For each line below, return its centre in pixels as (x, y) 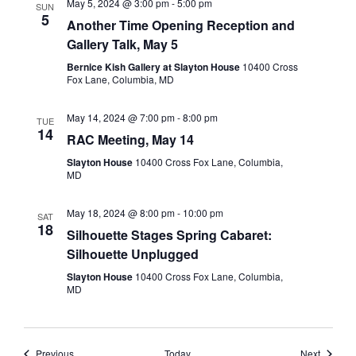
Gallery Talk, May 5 (122, 44)
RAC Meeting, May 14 (130, 140)
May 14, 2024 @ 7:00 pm (120, 118)
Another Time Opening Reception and (180, 25)
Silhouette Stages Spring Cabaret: (169, 235)
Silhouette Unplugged (132, 254)
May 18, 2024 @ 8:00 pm (120, 213)
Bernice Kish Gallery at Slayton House (154, 67)
